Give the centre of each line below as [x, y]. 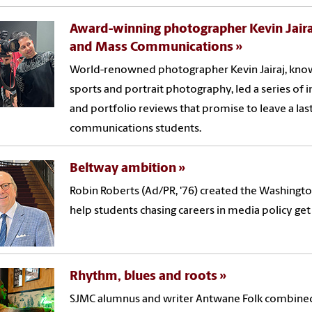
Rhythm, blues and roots [144, 276]
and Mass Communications [152, 47]
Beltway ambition [123, 169]
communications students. [136, 128]
